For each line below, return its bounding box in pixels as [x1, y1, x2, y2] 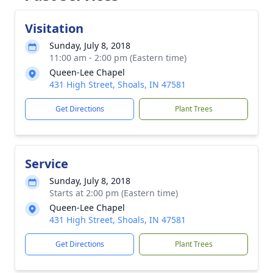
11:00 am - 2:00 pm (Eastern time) [49, 52, 186, 63]
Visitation [25, 20, 83, 37]
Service [25, 155, 68, 172]
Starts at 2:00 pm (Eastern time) [49, 187, 178, 199]
